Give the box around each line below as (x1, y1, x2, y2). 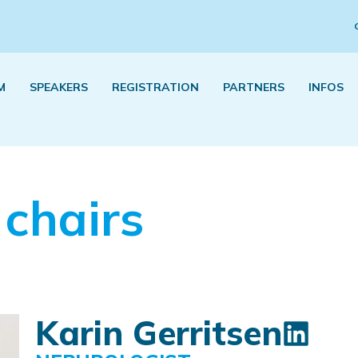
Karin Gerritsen (34, 312, 282, 355)
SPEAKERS (30, 80, 88, 94)
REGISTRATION (112, 80, 199, 94)
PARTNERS (223, 80, 284, 94)
